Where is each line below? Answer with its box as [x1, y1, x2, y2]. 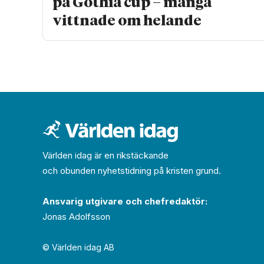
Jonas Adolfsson [42, 211, 113, 223]
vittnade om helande [52, 14, 202, 28]
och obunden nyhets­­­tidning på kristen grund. [42, 165, 221, 177]
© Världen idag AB [42, 242, 114, 253]
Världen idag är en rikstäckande [42, 150, 171, 161]
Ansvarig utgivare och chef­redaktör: [42, 196, 207, 207]
